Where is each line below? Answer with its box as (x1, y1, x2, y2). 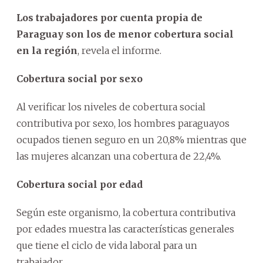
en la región (16, 44, 77, 56)
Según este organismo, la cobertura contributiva (16, 206, 235, 218)
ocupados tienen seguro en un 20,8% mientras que (16, 133, 247, 146)
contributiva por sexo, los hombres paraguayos (16, 117, 230, 129)
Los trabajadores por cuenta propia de (16, 11, 203, 23)
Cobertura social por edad (16, 178, 143, 190)
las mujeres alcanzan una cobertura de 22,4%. (16, 150, 221, 162)
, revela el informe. (77, 44, 161, 56)
